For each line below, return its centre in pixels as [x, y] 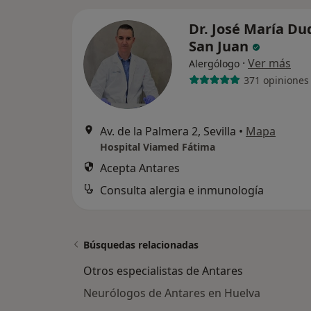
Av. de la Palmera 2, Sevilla [168, 131]
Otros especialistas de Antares [163, 271]
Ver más [269, 63]
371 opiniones [276, 80]
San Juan [220, 46]
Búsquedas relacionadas [141, 245]
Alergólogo [214, 64]
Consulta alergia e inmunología [182, 190]
